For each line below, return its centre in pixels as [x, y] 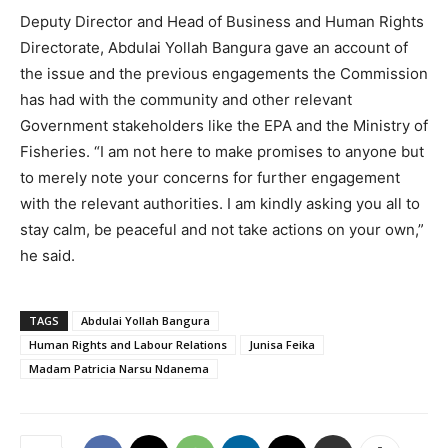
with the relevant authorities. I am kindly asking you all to [220, 204]
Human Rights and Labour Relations [128, 345]
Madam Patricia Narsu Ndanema [119, 369]
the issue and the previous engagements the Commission [224, 74]
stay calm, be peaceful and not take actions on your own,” [222, 230]
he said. [47, 256]
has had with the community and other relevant [186, 100]
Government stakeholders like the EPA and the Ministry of [224, 126]
